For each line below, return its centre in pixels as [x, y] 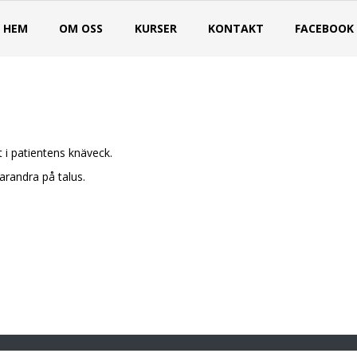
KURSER [155, 28]
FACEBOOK [324, 28]
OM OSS [81, 28]
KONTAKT [235, 28]
